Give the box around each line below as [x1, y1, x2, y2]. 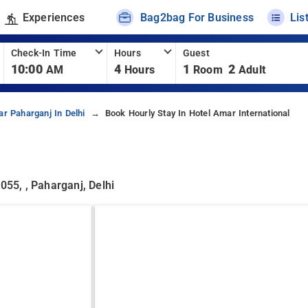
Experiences [22, 10, 85, 24]
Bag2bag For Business [140, 10, 254, 24]
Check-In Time [10, 47, 77, 59]
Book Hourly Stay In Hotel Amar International [104, 108, 290, 118]
